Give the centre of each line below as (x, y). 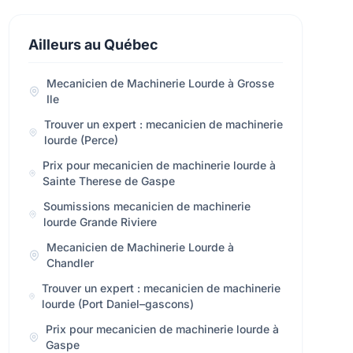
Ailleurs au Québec (93, 45)
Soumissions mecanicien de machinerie (147, 206)
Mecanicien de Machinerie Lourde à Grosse (161, 83)
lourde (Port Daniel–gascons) (118, 304)
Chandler (71, 263)
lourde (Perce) (81, 140)
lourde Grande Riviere (100, 222)
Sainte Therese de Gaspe (109, 181)
